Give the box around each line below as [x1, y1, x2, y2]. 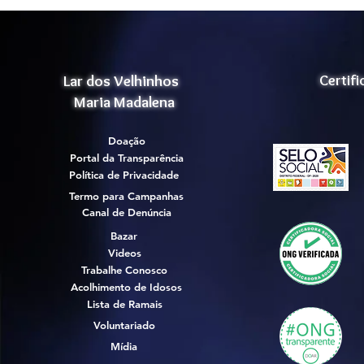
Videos [107, 246, 141, 260]
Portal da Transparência [69, 151, 184, 165]
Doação [107, 134, 145, 148]
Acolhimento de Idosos [71, 280, 182, 294]
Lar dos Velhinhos [63, 71, 185, 91]
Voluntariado [93, 318, 155, 332]
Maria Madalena [74, 93, 175, 112]
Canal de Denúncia [82, 206, 171, 219]
